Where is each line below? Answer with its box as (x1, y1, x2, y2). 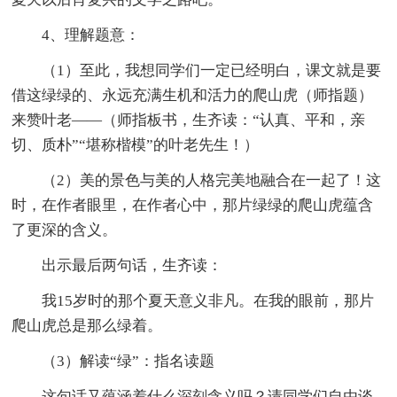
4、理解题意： (12, 26, 141, 43)
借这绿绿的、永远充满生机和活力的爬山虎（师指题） (12, 86, 374, 104)
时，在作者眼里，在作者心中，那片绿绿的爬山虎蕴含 (12, 196, 374, 214)
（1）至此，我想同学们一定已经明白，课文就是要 (12, 61, 382, 79)
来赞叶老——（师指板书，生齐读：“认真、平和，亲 (12, 111, 366, 128)
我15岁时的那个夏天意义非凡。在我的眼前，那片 (12, 292, 375, 309)
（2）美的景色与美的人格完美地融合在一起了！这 (12, 171, 382, 189)
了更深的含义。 (12, 221, 118, 238)
